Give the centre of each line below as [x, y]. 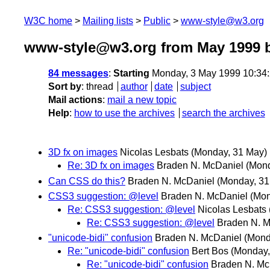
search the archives [223, 113]
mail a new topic [142, 100]
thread [100, 87]
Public [157, 21]
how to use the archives [124, 113]
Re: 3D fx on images [111, 166]
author [134, 87]
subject [195, 87]
